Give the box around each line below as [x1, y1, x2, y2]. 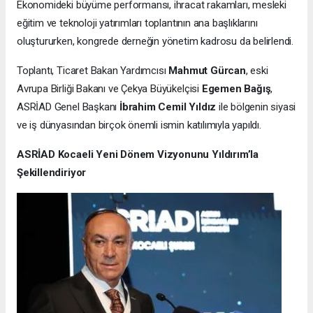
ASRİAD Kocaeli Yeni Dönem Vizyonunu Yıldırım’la [17, 147, 259, 161]
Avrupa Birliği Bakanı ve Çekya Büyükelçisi [17, 82, 202, 95]
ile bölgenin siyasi [216, 100, 296, 113]
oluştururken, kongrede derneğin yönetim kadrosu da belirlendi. [17, 34, 294, 48]
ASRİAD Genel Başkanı [17, 100, 119, 113]
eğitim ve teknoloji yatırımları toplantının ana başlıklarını [17, 16, 258, 29]
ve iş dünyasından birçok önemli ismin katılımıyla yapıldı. [17, 118, 261, 131]
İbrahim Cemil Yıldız [119, 100, 217, 113]
